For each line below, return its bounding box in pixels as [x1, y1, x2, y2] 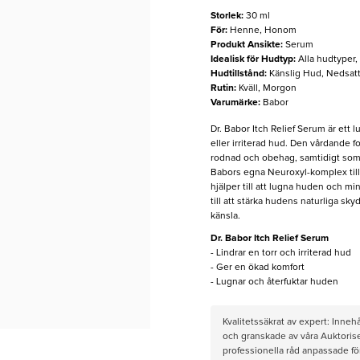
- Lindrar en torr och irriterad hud [210, 248, 351, 259]
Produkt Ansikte [210, 40, 280, 51]
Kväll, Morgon [238, 84, 297, 94]
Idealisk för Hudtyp [210, 55, 293, 65]
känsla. [210, 211, 240, 222]
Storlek [210, 11, 241, 22]
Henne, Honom [229, 26, 297, 36]
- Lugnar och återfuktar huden [210, 277, 338, 288]
